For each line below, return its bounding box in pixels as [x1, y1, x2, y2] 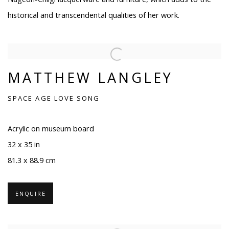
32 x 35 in [8, 140, 40, 150]
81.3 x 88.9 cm [8, 155, 56, 166]
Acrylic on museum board [8, 124, 94, 134]
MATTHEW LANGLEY [8, 68, 173, 87]
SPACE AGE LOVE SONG [8, 94, 100, 103]
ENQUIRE [15, 190, 46, 198]
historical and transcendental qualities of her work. [8, 10, 179, 20]
